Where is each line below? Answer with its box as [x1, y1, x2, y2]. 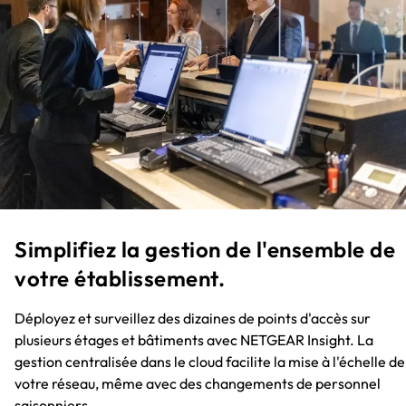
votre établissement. [14, 265, 225, 293]
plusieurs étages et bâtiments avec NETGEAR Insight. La [14, 331, 373, 350]
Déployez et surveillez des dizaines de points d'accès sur [14, 309, 371, 328]
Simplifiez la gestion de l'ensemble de [14, 236, 395, 264]
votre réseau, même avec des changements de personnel [14, 374, 381, 393]
